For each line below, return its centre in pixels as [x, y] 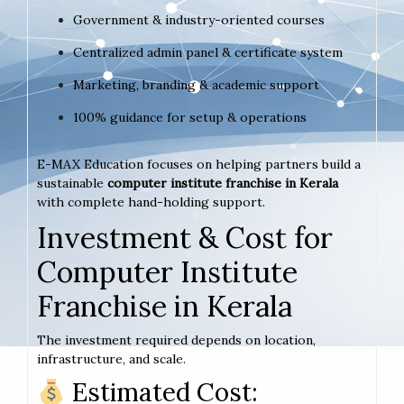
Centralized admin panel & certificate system [208, 52]
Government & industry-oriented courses [199, 19]
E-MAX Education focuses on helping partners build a [199, 164]
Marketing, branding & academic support [196, 84]
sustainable [72, 183]
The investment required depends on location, [176, 340]
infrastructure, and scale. [111, 358]
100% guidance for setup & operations [190, 117]
